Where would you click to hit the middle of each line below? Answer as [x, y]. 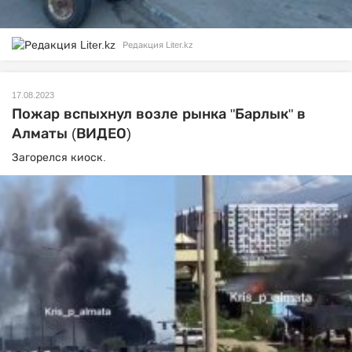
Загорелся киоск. [60, 158]
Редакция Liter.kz [158, 44]
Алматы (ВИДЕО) [71, 134]
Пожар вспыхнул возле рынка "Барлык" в [159, 114]
